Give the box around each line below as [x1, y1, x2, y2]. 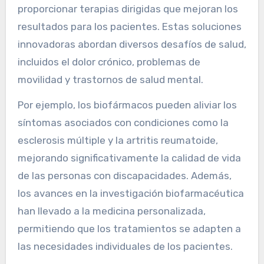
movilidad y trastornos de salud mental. [17, 73, 203, 85]
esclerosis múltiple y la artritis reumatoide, [17, 134, 218, 146]
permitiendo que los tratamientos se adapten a [17, 222, 241, 235]
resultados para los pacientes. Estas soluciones [17, 20, 242, 32]
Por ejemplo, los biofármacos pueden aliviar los [17, 98, 237, 111]
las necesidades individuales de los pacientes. [17, 240, 233, 252]
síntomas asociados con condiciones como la [17, 116, 229, 128]
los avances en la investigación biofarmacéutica [17, 187, 244, 199]
